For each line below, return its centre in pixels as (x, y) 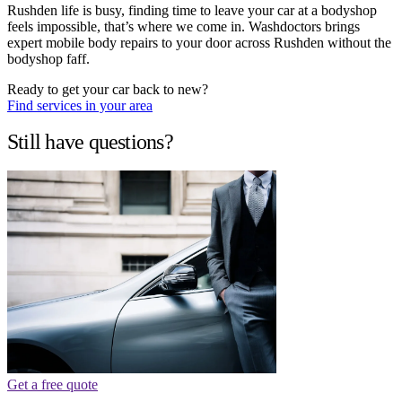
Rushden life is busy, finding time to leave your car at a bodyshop (192, 10)
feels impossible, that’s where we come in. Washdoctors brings (184, 26)
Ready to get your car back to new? (108, 89)
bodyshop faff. (48, 58)
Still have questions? (90, 141)
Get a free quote (52, 384)
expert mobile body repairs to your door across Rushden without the (199, 42)
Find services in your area (80, 105)
